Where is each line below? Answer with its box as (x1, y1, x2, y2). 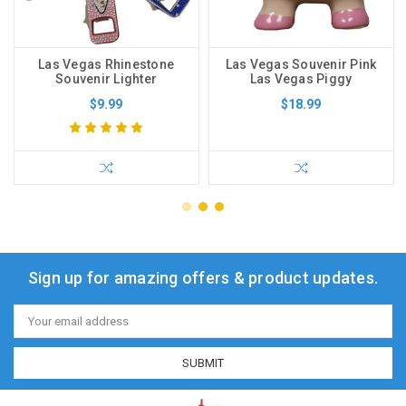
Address (14, 319, 59, 333)
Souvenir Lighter (55, 71, 158, 86)
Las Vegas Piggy (249, 71, 353, 86)
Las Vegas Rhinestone (38, 56, 175, 72)
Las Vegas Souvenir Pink (225, 56, 377, 72)
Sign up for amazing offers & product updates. (27, 267, 379, 287)
